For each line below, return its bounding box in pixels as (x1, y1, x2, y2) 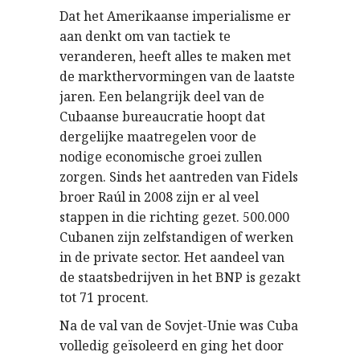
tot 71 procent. (59, 288, 149, 306)
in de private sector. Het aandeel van (59, 248, 284, 266)
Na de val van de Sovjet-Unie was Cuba (59, 317, 298, 334)
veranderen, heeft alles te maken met (59, 47, 291, 65)
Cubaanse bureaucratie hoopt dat (59, 108, 265, 125)
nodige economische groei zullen (59, 148, 262, 166)
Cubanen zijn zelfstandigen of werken (59, 228, 293, 246)
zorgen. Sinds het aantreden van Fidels (59, 168, 298, 186)
